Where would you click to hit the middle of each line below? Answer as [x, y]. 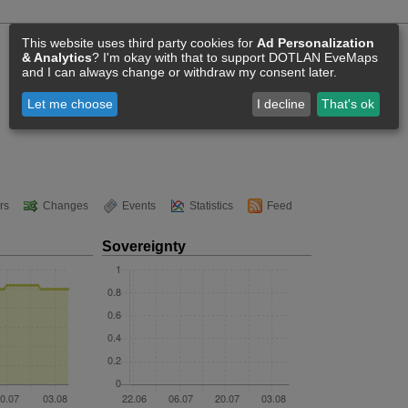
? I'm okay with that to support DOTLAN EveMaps [235, 57]
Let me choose [70, 104]
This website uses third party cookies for [139, 42]
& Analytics [57, 57]
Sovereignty [144, 246]
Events [139, 206]
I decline [281, 104]
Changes [66, 206]
